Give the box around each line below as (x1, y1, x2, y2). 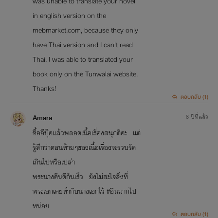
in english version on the (32, 10, 106, 22)
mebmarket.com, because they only (32, 24, 138, 36)
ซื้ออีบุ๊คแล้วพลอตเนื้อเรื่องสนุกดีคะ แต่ (32, 127, 141, 139)
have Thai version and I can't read (32, 39, 133, 51)
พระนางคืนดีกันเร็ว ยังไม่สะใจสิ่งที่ (32, 171, 128, 183)
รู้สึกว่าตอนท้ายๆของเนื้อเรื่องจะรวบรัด (32, 142, 136, 154)
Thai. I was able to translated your (32, 54, 133, 66)
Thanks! (32, 83, 58, 95)
